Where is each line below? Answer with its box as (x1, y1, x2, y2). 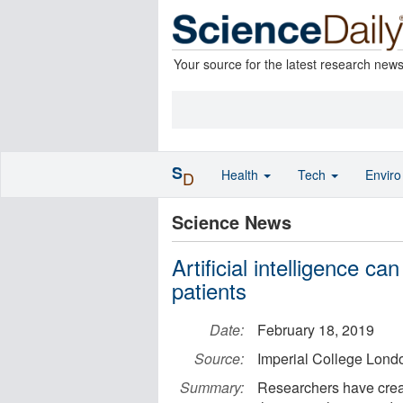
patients (172, 274, 246, 306)
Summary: (180, 377, 244, 398)
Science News (172, 209, 291, 235)
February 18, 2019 (257, 319, 374, 340)
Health (221, 166, 262, 184)
